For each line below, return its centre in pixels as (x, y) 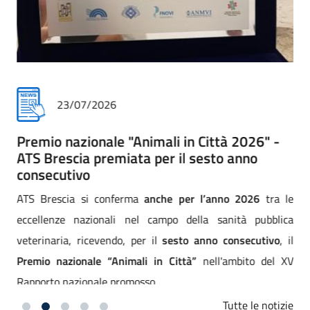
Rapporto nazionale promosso (86, 282)
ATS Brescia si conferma (81, 199)
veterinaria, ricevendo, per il (90, 240)
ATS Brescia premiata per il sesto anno (137, 158)
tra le (277, 199)
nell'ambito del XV (245, 261)
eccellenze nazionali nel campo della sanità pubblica (155, 220)
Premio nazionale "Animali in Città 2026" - (148, 142)
